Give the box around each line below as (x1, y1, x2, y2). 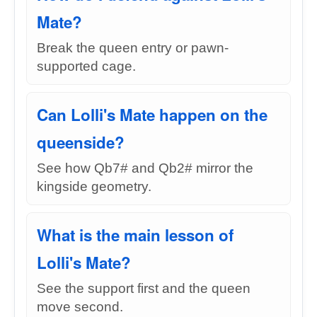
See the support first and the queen (37, 281, 250, 296)
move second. (37, 299, 123, 314)
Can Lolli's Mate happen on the (37, 103, 267, 126)
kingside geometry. (37, 179, 151, 194)
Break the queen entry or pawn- (37, 40, 229, 55)
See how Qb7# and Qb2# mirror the (37, 161, 253, 175)
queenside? (37, 131, 125, 154)
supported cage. (37, 59, 136, 74)
